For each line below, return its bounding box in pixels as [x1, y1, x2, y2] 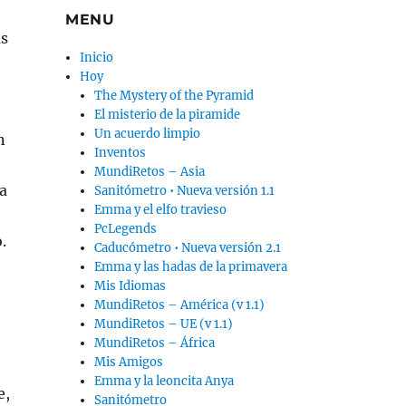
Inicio [80, 50, 114, 66]
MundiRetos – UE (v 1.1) [94, 316, 234, 333]
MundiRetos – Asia [94, 164, 206, 180]
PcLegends [94, 221, 158, 237]
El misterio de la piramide [94, 107, 241, 123]
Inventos [94, 145, 147, 161]
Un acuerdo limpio [94, 126, 201, 142]
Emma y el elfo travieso [94, 202, 227, 218]
